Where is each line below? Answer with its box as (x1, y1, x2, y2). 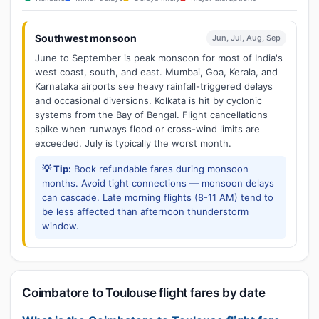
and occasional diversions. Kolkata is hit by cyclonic (35, 95, 262, 106)
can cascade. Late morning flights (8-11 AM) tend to (42, 192, 273, 203)
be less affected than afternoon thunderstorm (42, 206, 249, 217)
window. (42, 220, 79, 231)
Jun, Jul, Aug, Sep (212, 33, 281, 43)
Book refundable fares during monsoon (71, 163, 249, 174)
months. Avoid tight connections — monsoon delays (42, 177, 274, 189)
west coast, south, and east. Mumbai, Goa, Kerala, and (35, 66, 278, 78)
